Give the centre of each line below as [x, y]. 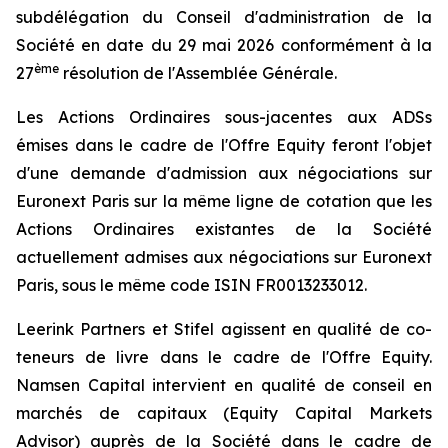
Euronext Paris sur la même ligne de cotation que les [224, 201]
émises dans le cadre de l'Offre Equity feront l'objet [224, 145]
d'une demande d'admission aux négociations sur [224, 173]
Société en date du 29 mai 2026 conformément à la [224, 45]
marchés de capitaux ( [123, 413]
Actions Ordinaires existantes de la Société [224, 229]
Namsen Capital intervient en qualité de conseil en [224, 385]
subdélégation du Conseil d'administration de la [224, 17]
